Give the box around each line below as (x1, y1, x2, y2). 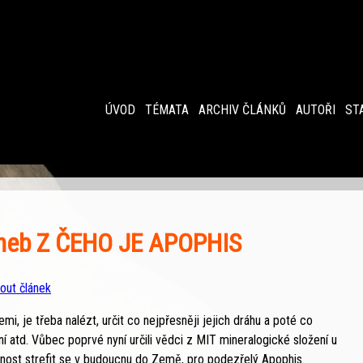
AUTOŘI (295, 102, 335, 118)
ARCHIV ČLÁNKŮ (198, 102, 286, 118)
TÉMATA (144, 102, 189, 118)
